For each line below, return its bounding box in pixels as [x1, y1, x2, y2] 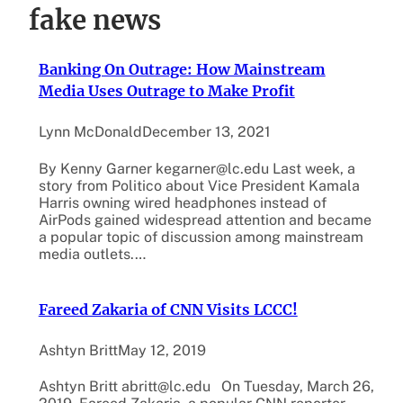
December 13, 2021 [141, 123, 271, 141]
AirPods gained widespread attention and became [38, 210, 372, 228]
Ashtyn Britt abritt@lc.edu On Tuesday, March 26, [38, 378, 374, 396]
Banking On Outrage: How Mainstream [38, 60, 326, 79]
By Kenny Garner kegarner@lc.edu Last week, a [38, 159, 355, 177]
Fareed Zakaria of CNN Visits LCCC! [38, 300, 298, 318]
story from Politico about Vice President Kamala [38, 176, 360, 194]
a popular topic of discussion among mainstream [38, 228, 363, 246]
